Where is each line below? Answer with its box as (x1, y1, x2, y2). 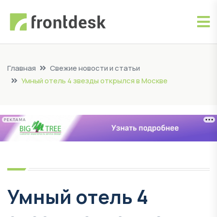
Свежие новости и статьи (50, 63, 140, 73)
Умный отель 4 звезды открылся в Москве (21, 76, 168, 86)
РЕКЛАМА (4, 117, 26, 122)
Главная (7, 63, 36, 73)
